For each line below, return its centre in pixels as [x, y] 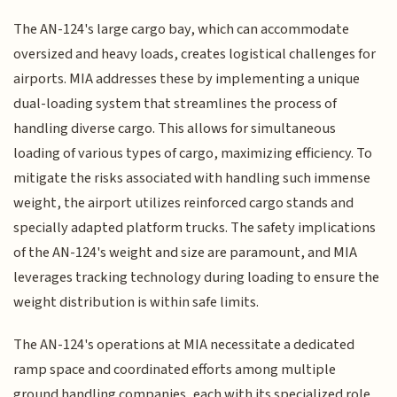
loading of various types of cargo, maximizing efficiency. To [193, 153]
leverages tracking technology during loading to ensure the [197, 277]
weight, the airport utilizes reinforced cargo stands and [184, 202]
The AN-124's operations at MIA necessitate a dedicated [184, 345]
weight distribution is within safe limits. [136, 302]
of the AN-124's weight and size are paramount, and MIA [186, 252]
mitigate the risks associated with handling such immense [192, 178]
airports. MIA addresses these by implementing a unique [187, 78]
